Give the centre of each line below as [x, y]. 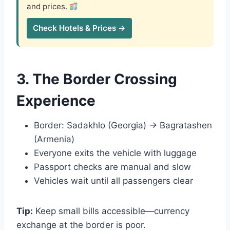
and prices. [48, 7]
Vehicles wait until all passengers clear [113, 181]
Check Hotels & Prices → [79, 28]
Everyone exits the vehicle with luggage [115, 153]
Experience [56, 101]
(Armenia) [54, 139]
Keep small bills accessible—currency [111, 211]
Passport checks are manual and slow [112, 167]
